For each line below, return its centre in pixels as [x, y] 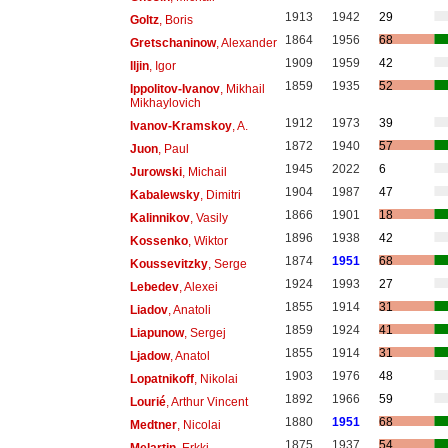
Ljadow [149, 355]
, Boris [175, 19]
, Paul [173, 148]
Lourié [147, 401]
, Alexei [198, 286]
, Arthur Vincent [206, 401]
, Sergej [204, 332]
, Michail [204, 171]
